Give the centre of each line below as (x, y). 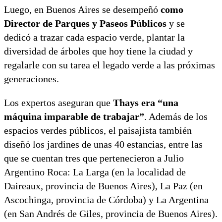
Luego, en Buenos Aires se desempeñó (82, 9)
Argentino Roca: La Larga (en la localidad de (95, 172)
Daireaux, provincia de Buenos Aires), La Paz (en (103, 186)
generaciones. (31, 79)
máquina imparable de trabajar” (74, 116)
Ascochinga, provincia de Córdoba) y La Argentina (106, 199)
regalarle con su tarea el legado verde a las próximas (110, 65)
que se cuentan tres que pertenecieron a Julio (94, 158)
